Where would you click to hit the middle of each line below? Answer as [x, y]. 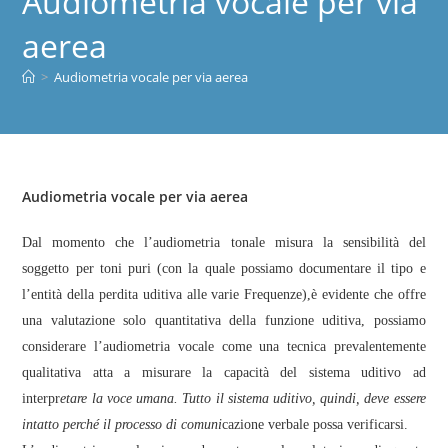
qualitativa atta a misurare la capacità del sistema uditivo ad [224, 372]
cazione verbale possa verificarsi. [315, 424]
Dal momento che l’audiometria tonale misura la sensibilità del [224, 242]
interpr [41, 398]
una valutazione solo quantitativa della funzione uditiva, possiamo [224, 320]
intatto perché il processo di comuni [122, 424]
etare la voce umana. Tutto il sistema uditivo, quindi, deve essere [243, 398]
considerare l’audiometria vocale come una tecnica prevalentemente [224, 346]
